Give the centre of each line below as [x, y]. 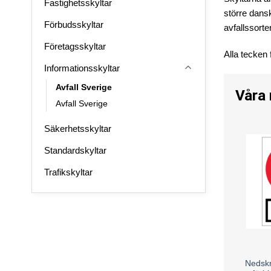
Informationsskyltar [82, 68]
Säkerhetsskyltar [78, 128]
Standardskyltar [75, 150]
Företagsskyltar [75, 46]
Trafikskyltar [68, 172]
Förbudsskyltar [74, 24]
